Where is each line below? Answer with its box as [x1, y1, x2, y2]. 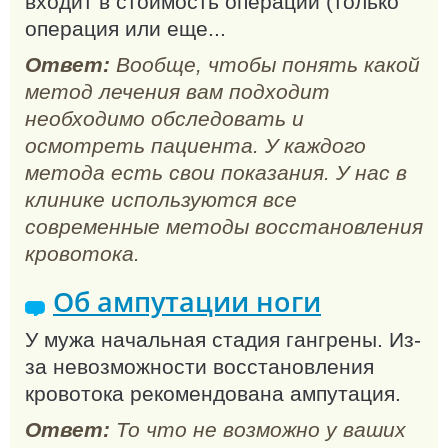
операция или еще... [25, 16, 226, 40]
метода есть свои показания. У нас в [25, 161, 407, 185]
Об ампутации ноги [53, 282, 321, 320]
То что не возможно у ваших [110, 417, 406, 441]
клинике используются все [25, 188, 297, 212]
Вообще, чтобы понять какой [110, 53, 420, 77]
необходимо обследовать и [25, 107, 304, 131]
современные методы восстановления [25, 215, 423, 239]
